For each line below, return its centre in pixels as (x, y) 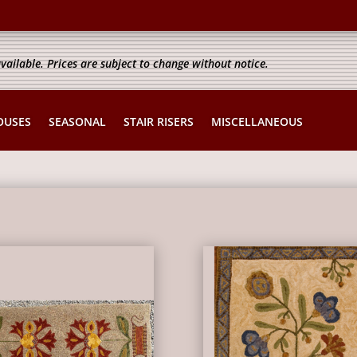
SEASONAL (78, 121)
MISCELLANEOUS (257, 121)
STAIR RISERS (159, 121)
